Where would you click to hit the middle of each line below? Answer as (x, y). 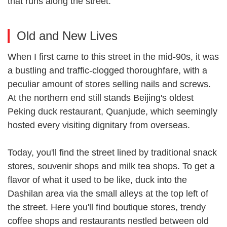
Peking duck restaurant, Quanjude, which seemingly (112, 111)
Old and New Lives (67, 35)
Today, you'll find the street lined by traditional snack (112, 152)
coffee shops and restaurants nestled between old (108, 221)
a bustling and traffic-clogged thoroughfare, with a (107, 70)
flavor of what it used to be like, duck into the (97, 180)
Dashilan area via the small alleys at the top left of (108, 193)
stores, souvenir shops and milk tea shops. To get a (111, 166)
